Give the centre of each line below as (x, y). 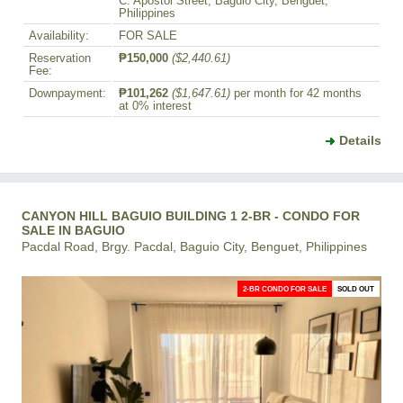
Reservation (60, 58)
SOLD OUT (356, 288)
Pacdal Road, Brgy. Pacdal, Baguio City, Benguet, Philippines (194, 246)
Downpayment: (67, 93)
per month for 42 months (296, 93)
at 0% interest (155, 106)
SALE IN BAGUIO (73, 230)
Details (360, 140)
